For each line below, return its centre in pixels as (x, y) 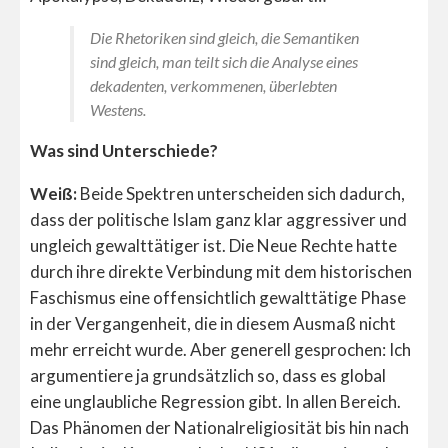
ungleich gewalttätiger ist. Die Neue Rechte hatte (213, 245)
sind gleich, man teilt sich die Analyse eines (224, 61)
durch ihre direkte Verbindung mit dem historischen (221, 271)
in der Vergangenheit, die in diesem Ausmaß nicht (213, 323)
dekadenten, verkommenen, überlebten (213, 85)
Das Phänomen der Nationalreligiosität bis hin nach (219, 427)
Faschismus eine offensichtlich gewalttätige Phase (218, 297)
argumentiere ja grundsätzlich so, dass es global (208, 375)
